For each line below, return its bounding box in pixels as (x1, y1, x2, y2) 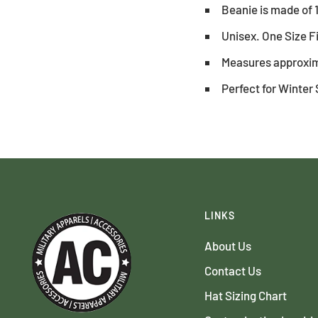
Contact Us (204, 263, 261, 278)
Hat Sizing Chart (204, 287, 287, 302)
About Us (204, 238, 251, 253)
